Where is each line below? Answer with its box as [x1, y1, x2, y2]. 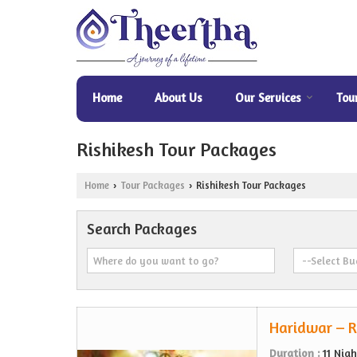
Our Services [235, 90, 301, 105]
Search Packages [87, 219, 197, 238]
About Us [155, 90, 202, 105]
